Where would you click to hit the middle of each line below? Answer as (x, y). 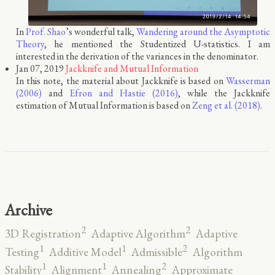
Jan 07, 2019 (40, 69)
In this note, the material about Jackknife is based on (121, 81)
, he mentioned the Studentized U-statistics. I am (157, 44)
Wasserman (248, 81)
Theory (30, 44)
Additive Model (85, 252)
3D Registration (43, 234)
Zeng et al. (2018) (226, 106)
